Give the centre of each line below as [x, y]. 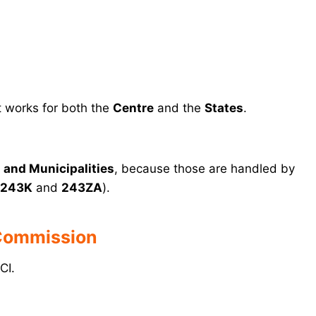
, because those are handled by [205, 169]
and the [179, 108]
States [224, 108]
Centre [133, 108]
